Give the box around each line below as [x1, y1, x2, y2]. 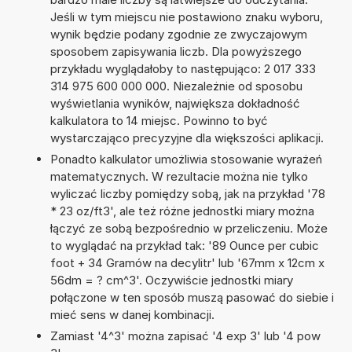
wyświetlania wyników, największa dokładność [49, 95, 300, 111]
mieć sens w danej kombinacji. [49, 306, 214, 322]
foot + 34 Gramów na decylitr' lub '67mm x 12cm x [49, 255, 324, 270]
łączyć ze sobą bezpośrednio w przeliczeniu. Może [49, 220, 328, 236]
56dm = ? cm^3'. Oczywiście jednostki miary [49, 272, 293, 288]
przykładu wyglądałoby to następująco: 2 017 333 [49, 60, 316, 76]
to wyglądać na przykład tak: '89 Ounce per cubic [49, 237, 319, 253]
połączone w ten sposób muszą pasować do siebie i [49, 289, 334, 305]
